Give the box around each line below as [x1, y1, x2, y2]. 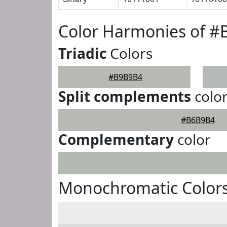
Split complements [58, 87, 191, 106]
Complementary [58, 130, 174, 149]
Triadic [58, 44, 106, 63]
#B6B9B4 [180, 115, 215, 126]
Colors [106, 44, 153, 63]
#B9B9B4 [108, 71, 143, 83]
